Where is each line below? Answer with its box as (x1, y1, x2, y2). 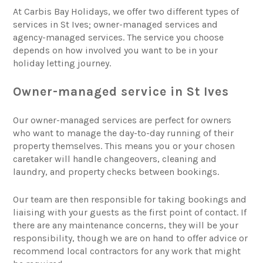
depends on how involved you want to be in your (13, 45, 218, 56)
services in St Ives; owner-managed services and (13, 19, 218, 31)
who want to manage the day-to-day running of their (13, 127, 234, 139)
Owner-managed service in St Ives (13, 85, 230, 99)
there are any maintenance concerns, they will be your (13, 220, 239, 231)
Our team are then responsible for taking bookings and (13, 194, 247, 205)
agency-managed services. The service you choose (13, 32, 224, 43)
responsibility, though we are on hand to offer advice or (13, 232, 248, 244)
